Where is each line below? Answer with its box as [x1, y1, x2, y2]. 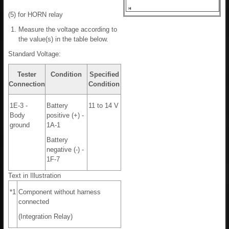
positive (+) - [47, 111, 84, 120]
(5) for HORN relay [8, 11, 63, 19]
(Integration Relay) [18, 213, 73, 221]
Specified [89, 71, 119, 79]
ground [10, 121, 30, 129]
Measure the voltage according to [18, 26, 117, 34]
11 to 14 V [88, 102, 119, 110]
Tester [17, 71, 36, 79]
